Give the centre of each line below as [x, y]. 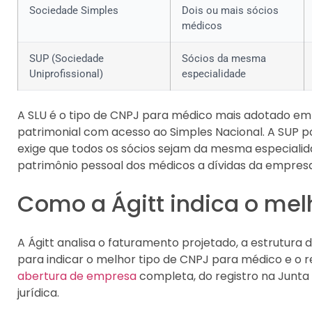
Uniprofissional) [66, 74]
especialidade [214, 74]
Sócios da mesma [224, 59]
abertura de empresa [77, 276]
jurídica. [38, 292]
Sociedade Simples [74, 11]
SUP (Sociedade [67, 59]
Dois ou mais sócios [230, 11]
